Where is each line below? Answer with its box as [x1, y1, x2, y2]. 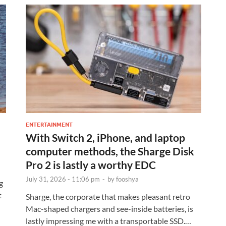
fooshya [116, 175, 139, 183]
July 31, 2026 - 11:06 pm [26, 175, 100, 183]
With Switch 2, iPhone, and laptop [26, 131, 185, 144]
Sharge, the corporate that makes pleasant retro [26, 191, 190, 201]
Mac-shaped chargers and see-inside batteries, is [26, 203, 193, 213]
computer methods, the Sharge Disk [26, 144, 194, 157]
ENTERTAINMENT [26, 121, 73, 128]
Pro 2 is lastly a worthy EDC [26, 158, 156, 171]
